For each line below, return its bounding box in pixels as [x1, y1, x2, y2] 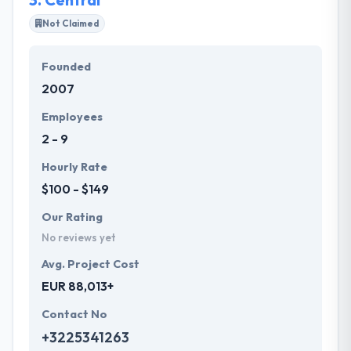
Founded [42, 59, 91, 74]
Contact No [42, 306, 107, 321]
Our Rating [42, 209, 103, 224]
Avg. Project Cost [42, 256, 139, 271]
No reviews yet [42, 230, 116, 244]
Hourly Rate [42, 159, 107, 174]
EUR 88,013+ [42, 277, 114, 294]
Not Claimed [42, 16, 99, 29]
